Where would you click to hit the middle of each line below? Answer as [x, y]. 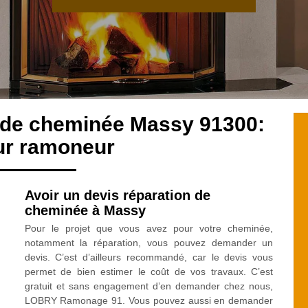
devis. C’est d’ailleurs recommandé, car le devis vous [149, 257]
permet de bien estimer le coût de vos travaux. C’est [149, 272]
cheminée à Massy [85, 210]
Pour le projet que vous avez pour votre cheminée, [149, 228]
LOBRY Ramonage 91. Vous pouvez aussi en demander [149, 300]
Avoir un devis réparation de [117, 195]
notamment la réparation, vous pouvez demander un [149, 243]
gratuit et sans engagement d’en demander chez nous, [149, 286]
